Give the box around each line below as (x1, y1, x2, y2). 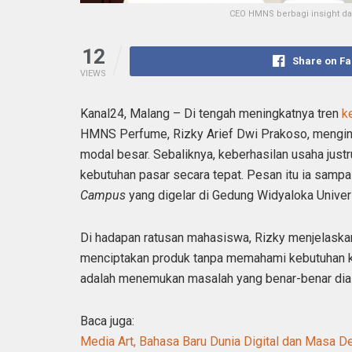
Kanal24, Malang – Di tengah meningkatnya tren (80, 106, 342, 122)
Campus (80, 188, 126, 203)
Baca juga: (80, 313, 134, 329)
